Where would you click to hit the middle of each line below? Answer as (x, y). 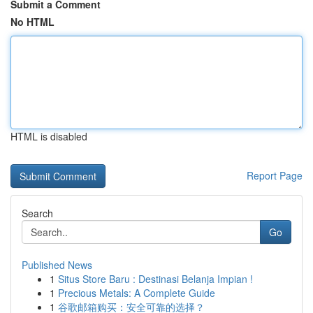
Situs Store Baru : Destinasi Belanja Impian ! (155, 279)
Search (37, 213)
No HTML (32, 22)
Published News (57, 265)
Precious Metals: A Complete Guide (137, 293)
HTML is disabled (49, 136)
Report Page (275, 175)
